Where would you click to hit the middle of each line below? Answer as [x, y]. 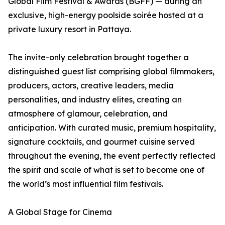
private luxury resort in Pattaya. [70, 29]
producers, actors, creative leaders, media [91, 85]
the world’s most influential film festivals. [86, 184]
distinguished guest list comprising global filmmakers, [111, 71]
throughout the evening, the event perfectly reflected [112, 156]
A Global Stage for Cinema [60, 212]
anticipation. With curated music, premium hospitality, [112, 128]
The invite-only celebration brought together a [98, 57]
